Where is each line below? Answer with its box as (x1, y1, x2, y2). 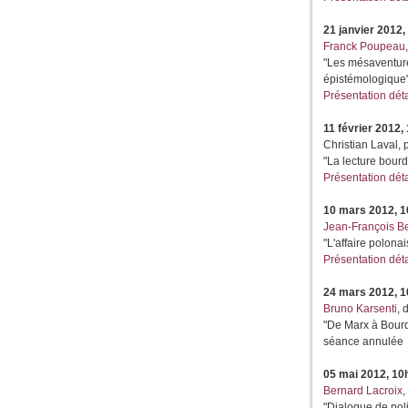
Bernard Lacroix (323, 384, 403, 398)
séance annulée (323, 335, 404, 349)
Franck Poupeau (323, 40, 406, 54)
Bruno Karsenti (323, 302, 398, 316)
